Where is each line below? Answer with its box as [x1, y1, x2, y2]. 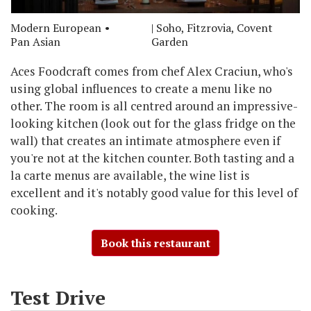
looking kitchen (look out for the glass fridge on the [10, 115, 296, 132]
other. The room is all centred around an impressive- [10, 98, 298, 115]
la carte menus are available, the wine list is [10, 167, 250, 184]
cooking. [10, 202, 58, 219]
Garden [151, 34, 189, 50]
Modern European [10, 20, 101, 36]
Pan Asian [10, 34, 60, 50]
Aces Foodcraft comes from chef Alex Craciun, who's [10, 63, 293, 80]
